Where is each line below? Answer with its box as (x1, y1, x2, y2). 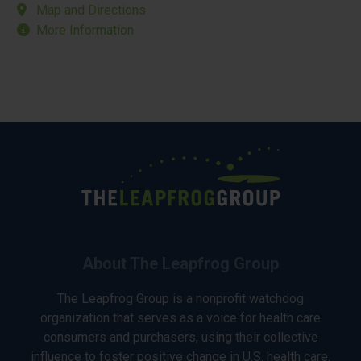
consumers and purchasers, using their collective (43, 329, 318, 345)
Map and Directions (36, 2, 146, 18)
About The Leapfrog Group (82, 253, 279, 273)
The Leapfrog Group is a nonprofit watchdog (57, 290, 304, 306)
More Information (36, 22, 134, 38)
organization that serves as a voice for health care (40, 309, 321, 326)
